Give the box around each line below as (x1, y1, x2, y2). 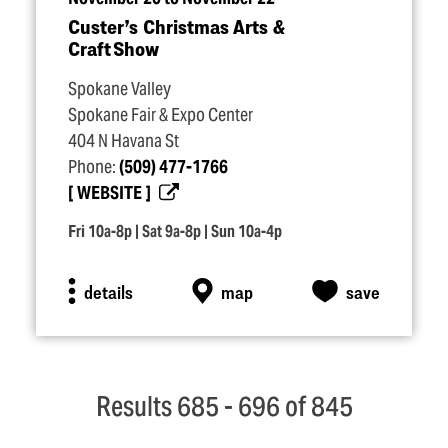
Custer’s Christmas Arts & (68, 15, 285, 38)
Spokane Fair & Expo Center (68, 104, 253, 126)
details (83, 280, 133, 302)
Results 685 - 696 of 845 (95, 389, 353, 424)
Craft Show (68, 37, 159, 60)
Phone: (68, 156, 119, 178)
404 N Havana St (68, 130, 179, 152)
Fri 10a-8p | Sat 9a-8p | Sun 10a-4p (68, 221, 282, 242)
